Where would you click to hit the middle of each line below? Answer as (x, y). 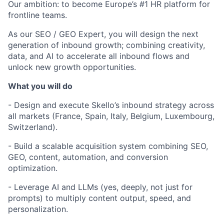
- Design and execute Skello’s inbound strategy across (111, 105)
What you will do (40, 86)
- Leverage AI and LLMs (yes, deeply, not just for (100, 187)
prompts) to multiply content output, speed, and (99, 198)
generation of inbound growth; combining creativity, (106, 45)
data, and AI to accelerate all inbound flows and (99, 56)
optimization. (33, 168)
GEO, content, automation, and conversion (88, 157)
